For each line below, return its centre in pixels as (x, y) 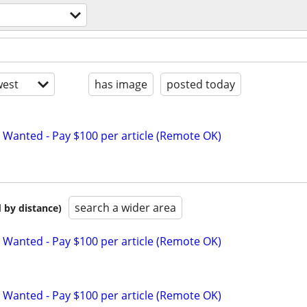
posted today (201, 84)
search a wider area (125, 208)
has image (121, 84)
